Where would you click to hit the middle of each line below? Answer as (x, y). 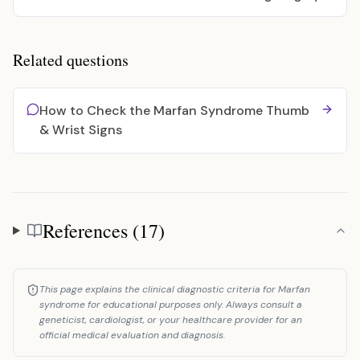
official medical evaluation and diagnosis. (132, 335)
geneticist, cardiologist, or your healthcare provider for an (171, 320)
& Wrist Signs (81, 130)
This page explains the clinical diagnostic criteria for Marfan (175, 289)
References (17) (103, 231)
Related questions (71, 60)
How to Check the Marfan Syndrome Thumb (174, 110)
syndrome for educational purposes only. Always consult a (171, 305)
